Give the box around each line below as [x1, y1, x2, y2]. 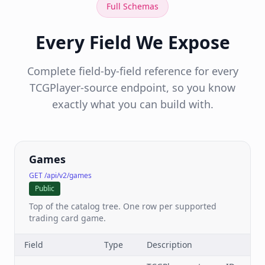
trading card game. [29, 212, 106, 224]
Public [35, 183, 54, 193]
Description [147, 239, 192, 250]
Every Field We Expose [35, 30, 230, 54]
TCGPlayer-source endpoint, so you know [30, 80, 235, 95]
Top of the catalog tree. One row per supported [29, 201, 216, 212]
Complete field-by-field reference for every [27, 64, 238, 78]
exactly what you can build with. [51, 97, 214, 111]
